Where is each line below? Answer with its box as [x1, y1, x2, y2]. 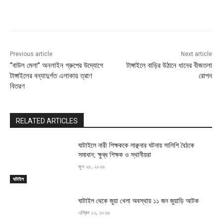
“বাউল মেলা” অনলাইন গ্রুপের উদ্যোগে [10, 61, 103, 70]
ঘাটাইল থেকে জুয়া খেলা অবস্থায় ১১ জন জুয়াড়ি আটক [78, 196, 199, 205]
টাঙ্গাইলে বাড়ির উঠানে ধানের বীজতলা [126, 61, 212, 70]
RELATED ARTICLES [16, 117, 78, 125]
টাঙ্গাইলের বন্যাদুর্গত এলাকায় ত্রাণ [10, 71, 92, 81]
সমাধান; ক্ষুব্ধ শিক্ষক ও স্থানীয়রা [78, 151, 152, 159]
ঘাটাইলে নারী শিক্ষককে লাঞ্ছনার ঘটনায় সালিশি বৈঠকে [78, 141, 195, 150]
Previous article [10, 51, 53, 58]
